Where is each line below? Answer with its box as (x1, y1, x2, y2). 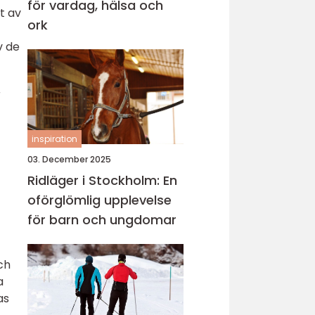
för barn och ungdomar (27, 211, 176, 229)
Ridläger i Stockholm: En (27, 172, 177, 189)
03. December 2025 (27, 153, 111, 165)
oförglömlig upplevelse (27, 191, 172, 209)
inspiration (32, 133, 77, 145)
